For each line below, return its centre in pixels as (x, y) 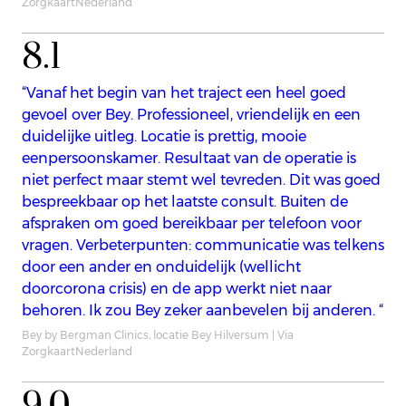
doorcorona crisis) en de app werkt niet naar (177, 288)
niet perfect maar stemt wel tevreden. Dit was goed (201, 179)
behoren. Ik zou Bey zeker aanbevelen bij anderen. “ (203, 310)
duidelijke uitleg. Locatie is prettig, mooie (164, 136)
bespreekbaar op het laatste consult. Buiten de (185, 201)
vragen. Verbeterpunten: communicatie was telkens (203, 245)
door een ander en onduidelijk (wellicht (161, 266)
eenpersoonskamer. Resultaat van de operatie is (189, 158)
